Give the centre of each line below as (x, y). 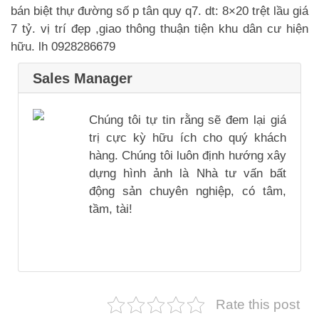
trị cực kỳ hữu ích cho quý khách (188, 138)
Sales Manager (83, 78)
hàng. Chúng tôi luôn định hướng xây (188, 156)
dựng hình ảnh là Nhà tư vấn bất (188, 174)
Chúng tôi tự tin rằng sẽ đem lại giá (188, 120)
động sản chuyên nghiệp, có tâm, (188, 192)
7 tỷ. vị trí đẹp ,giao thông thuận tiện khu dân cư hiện (159, 29)
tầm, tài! (111, 209)
